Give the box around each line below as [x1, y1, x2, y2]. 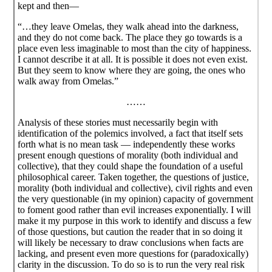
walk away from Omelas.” [18, 75, 119, 86]
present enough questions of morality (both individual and [18, 149, 239, 160]
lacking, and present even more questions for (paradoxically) [18, 248, 249, 259]
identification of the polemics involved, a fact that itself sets [18, 127, 243, 138]
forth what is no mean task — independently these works [18, 138, 236, 149]
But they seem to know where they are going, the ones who [18, 64, 246, 75]
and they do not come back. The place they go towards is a [18, 32, 243, 42]
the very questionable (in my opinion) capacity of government [18, 193, 254, 204]
